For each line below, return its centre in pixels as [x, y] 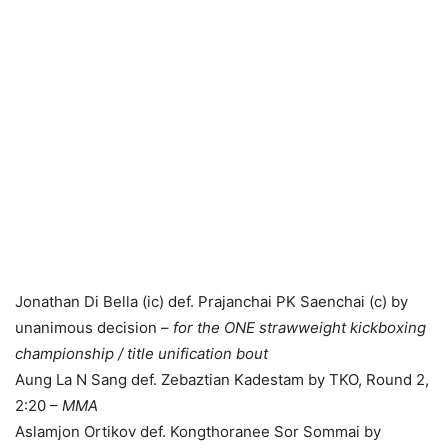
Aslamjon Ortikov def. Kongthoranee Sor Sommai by [198, 431]
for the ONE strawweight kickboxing [299, 327]
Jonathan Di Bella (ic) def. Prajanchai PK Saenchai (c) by [211, 301]
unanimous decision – [94, 327]
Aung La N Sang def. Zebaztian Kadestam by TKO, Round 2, [222, 379]
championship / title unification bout [141, 353]
